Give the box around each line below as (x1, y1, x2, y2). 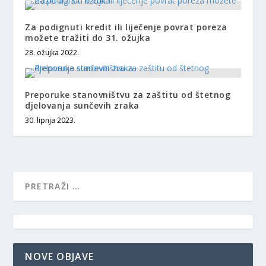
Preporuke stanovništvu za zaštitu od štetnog (25, 89, 231, 100)
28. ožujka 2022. (25, 47, 80, 58)
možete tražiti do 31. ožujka (25, 32, 151, 43)
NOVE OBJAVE (25, 250, 94, 263)
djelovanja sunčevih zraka (25, 100, 140, 111)
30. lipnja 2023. (25, 115, 76, 125)
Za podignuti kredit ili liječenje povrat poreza (25, 21, 227, 33)
